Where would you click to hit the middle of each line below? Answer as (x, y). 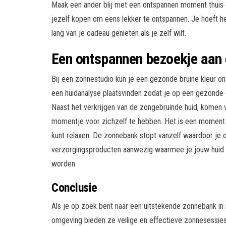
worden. (64, 163)
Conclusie (74, 187)
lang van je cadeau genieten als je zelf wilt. (119, 33)
